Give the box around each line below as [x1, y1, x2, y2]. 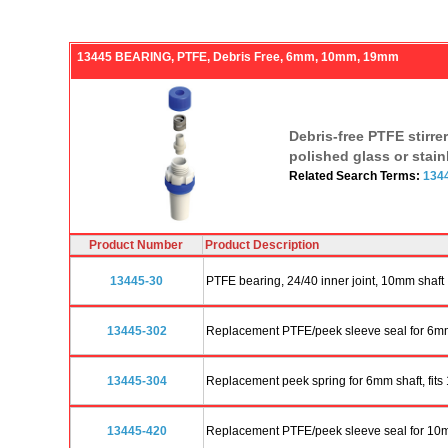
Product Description [204, 237, 319, 252]
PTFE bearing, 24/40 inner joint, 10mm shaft [205, 273, 444, 288]
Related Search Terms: [288, 168, 423, 183]
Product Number [89, 237, 183, 252]
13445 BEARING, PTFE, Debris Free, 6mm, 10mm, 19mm [76, 49, 399, 64]
